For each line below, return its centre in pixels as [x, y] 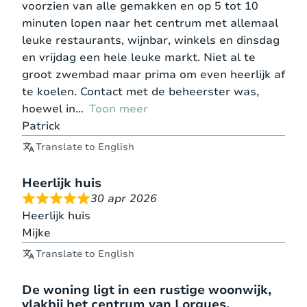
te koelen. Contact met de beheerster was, [140, 91]
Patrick [41, 126]
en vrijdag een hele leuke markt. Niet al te [139, 57]
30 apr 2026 [124, 198]
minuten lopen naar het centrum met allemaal [150, 23]
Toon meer [119, 109]
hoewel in [49, 109]
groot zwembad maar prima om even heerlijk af [153, 74]
